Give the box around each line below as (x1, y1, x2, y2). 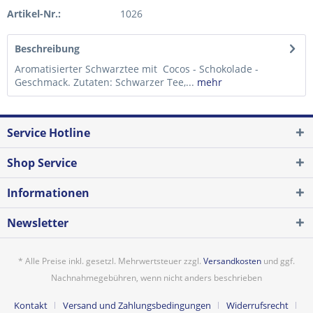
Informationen (7, 185, 89, 201)
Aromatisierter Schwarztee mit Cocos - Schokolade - (15, 62, 259, 75)
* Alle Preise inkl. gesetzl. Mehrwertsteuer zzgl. (18, 255, 203, 268)
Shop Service (7, 155, 77, 170)
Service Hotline (7, 125, 90, 140)
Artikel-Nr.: (7, 7, 61, 20)
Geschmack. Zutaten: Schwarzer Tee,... (15, 75, 194, 89)
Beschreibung (15, 42, 80, 55)
